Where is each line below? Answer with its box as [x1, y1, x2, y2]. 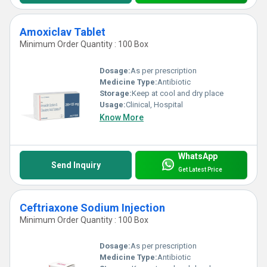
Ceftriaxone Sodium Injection [20, 201, 165, 214]
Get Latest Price [178, 166, 222, 173]
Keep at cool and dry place [132, 88, 223, 98]
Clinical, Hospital [126, 100, 183, 109]
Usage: [100, 100, 126, 109]
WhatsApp [178, 151, 218, 161]
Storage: [100, 88, 132, 98]
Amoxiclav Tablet [20, 26, 105, 39]
